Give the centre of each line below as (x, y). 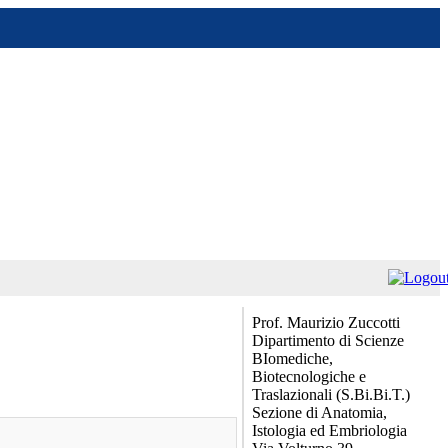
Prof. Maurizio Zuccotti (326, 322)
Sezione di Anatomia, (319, 412)
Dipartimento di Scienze (328, 340)
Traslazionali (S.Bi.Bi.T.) (331, 394)
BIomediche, (292, 358)
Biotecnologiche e (309, 376)
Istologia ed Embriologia (329, 430)
